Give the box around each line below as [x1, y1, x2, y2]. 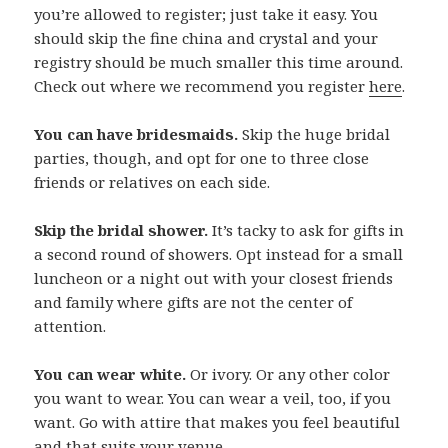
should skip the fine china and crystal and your [34, 27, 379, 48]
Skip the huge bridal [238, 123, 391, 144]
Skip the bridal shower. [34, 219, 209, 240]
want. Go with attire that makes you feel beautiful [34, 411, 401, 432]
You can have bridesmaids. [34, 123, 239, 144]
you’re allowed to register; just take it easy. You [34, 3, 379, 24]
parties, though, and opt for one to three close [34, 147, 370, 168]
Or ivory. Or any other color [186, 363, 391, 384]
